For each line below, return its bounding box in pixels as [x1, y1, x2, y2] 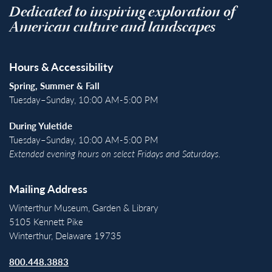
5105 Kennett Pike [9, 215, 83, 228]
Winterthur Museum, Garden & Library [9, 201, 158, 214]
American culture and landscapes [9, 16, 216, 41]
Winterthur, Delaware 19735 [9, 229, 121, 242]
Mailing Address [9, 181, 87, 196]
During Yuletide [9, 119, 72, 132]
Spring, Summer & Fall [9, 79, 100, 92]
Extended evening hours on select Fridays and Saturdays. [9, 147, 220, 160]
